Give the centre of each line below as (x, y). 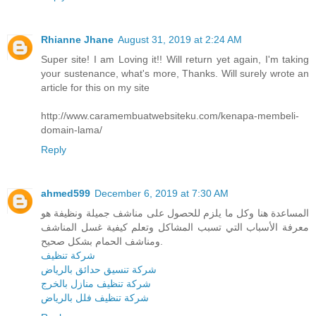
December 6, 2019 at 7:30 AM (162, 194)
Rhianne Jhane (77, 40)
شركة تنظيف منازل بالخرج (96, 284)
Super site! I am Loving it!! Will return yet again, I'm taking (175, 60)
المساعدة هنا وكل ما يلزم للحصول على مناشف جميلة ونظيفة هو (175, 213)
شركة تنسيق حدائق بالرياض (99, 270)
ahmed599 (66, 194)
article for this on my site (95, 88)
